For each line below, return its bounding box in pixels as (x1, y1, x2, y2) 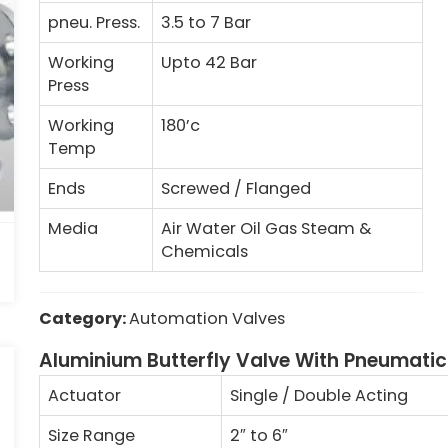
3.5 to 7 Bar (161, 11, 251, 34)
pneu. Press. (48, 11, 144, 34)
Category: (39, 307, 129, 330)
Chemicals (161, 240, 248, 263)
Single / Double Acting (230, 383, 408, 407)
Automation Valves (129, 307, 285, 330)
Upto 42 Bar (161, 51, 257, 74)
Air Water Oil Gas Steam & (161, 217, 371, 240)
